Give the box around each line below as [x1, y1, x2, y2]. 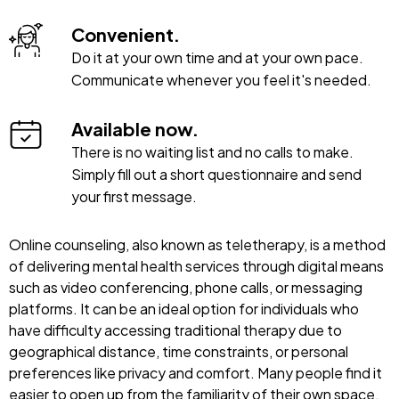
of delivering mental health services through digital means [9, 256, 384, 276]
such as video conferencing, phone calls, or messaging [9, 278, 362, 297]
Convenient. [71, 23, 180, 46]
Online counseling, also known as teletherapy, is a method [9, 235, 386, 255]
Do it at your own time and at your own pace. [71, 48, 363, 68]
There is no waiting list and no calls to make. [71, 142, 354, 162]
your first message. [71, 187, 197, 207]
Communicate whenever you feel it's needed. [71, 70, 371, 90]
